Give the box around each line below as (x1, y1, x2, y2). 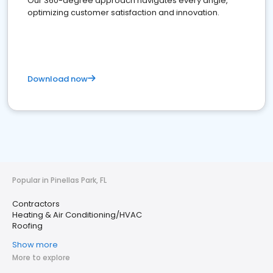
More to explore (12, 252, 70, 263)
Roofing (12, 220, 43, 232)
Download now (27, 73, 88, 85)
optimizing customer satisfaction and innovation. (27, 7, 219, 18)
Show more (12, 239, 58, 250)
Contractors (12, 198, 60, 210)
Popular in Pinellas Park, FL (12, 175, 107, 185)
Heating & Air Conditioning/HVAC (12, 209, 142, 221)
